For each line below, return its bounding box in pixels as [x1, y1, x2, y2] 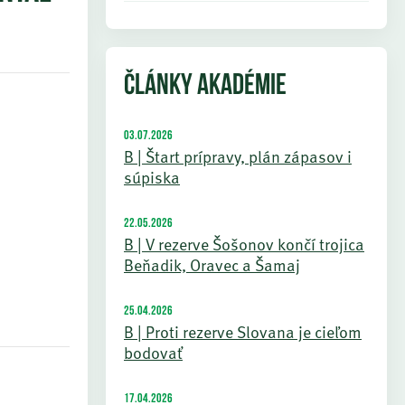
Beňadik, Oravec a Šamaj [124, 252, 300, 277]
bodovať [124, 340, 183, 364]
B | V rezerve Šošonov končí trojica [124, 231, 364, 256]
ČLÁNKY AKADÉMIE [124, 72, 287, 101]
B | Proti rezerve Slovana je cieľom [124, 319, 362, 344]
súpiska [124, 165, 180, 189]
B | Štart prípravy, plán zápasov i [124, 144, 352, 168]
